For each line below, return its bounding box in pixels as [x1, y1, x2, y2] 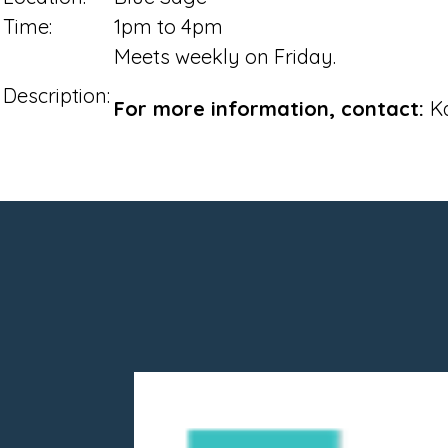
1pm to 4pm [114, 13, 223, 39]
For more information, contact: [114, 95, 430, 121]
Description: [3, 82, 110, 108]
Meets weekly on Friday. [114, 43, 351, 69]
